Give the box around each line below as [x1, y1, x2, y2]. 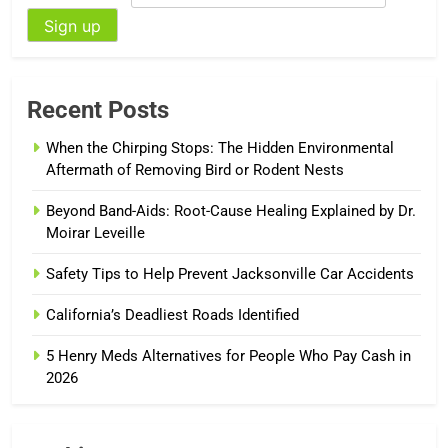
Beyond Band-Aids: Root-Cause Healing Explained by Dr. [46, 201, 416, 220]
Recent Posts [27, 95, 169, 124]
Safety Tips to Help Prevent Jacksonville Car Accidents [46, 264, 414, 283]
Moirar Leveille [46, 223, 145, 242]
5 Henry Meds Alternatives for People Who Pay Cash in [46, 346, 411, 365]
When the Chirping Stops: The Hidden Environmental [46, 138, 394, 157]
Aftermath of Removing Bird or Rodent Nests [46, 160, 344, 179]
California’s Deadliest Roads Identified [46, 305, 299, 324]
